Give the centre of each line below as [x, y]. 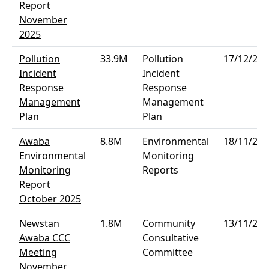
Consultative [171, 238]
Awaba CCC [45, 238]
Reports [160, 170]
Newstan [39, 223]
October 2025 [50, 199]
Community [169, 223]
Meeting [38, 252]
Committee [168, 252]
